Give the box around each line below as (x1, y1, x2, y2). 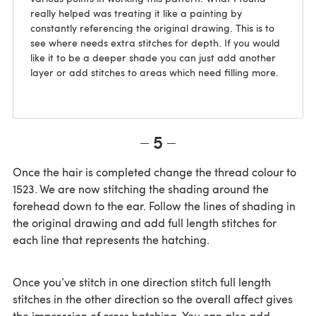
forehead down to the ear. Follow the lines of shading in (13, 198, 296, 214)
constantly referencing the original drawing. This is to (30, 21, 274, 35)
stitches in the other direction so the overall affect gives (13, 291, 293, 307)
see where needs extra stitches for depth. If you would (30, 36, 280, 50)
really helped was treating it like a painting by (30, 6, 242, 20)
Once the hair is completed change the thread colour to (13, 164, 296, 180)
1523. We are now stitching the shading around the (13, 181, 269, 197)
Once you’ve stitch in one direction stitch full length (13, 274, 271, 290)
